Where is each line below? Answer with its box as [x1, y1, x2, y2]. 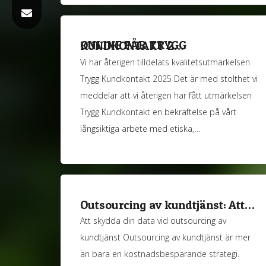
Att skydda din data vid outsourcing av [80, 215, 227, 227]
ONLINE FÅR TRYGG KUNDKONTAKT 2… [80, 39, 184, 53]
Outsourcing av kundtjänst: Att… [80, 197, 255, 212]
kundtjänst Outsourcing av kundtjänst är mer [80, 232, 251, 243]
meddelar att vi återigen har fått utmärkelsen [80, 89, 252, 101]
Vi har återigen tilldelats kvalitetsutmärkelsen [80, 56, 251, 68]
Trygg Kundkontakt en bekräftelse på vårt [80, 106, 237, 118]
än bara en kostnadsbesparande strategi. [80, 248, 240, 260]
